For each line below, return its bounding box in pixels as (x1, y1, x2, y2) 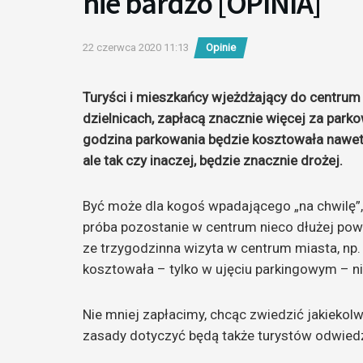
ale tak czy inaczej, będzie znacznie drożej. (83, 152, 343, 169)
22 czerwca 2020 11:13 (83, 41, 189, 53)
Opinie (206, 41, 236, 53)
